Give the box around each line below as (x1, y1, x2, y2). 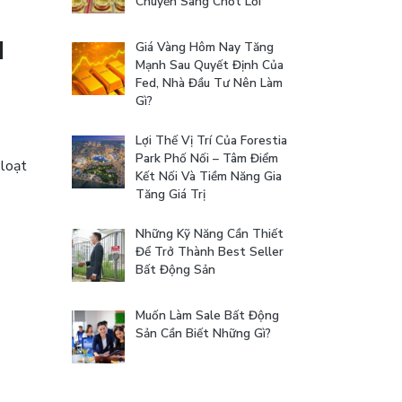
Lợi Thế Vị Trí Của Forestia (135, 131, 287, 149)
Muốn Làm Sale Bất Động (135, 306, 279, 324)
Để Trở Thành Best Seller (135, 242, 284, 260)
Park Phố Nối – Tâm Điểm (135, 149, 278, 167)
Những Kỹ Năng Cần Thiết (135, 224, 284, 242)
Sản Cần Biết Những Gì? (135, 324, 271, 342)
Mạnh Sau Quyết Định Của (135, 56, 284, 74)
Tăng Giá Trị (135, 185, 205, 203)
